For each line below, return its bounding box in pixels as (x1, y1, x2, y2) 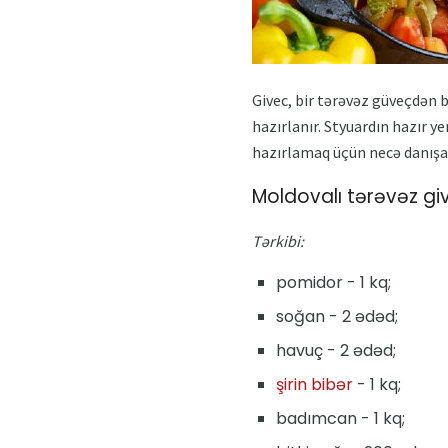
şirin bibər (276, 373, 353, 397)
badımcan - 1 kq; (276, 407, 405, 431)
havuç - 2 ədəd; (276, 339, 396, 363)
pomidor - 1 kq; (276, 271, 391, 295)
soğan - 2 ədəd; (276, 305, 398, 329)
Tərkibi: (252, 231, 304, 252)
